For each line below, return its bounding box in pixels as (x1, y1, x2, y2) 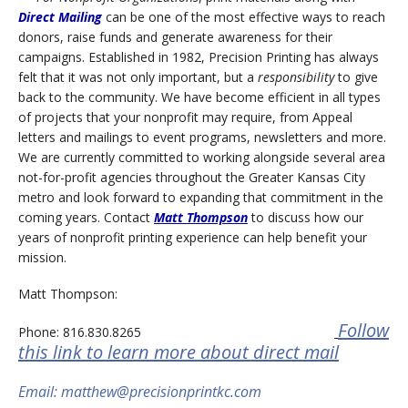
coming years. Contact (18, 209, 154, 227)
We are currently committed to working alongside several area (18, 148, 385, 167)
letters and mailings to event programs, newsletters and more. (18, 128, 386, 147)
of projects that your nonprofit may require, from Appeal (18, 108, 352, 127)
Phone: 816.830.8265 (18, 323, 334, 342)
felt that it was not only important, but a (18, 68, 258, 87)
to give (334, 68, 378, 87)
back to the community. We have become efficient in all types (18, 88, 381, 107)
